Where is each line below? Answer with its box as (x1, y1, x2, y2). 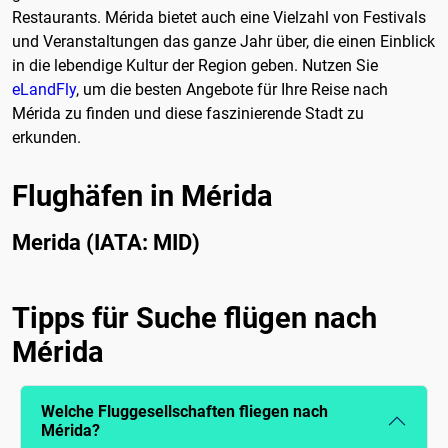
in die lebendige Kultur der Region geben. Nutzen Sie (12, 56, 378, 76)
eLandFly (12, 80, 76, 100)
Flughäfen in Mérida (12, 178, 273, 213)
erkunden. (12, 128, 81, 148)
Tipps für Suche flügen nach (12, 300, 377, 335)
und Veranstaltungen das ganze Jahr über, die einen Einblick (12, 32, 435, 52)
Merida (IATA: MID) (12, 228, 200, 255)
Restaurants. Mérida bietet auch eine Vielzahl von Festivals (12, 8, 426, 28)
